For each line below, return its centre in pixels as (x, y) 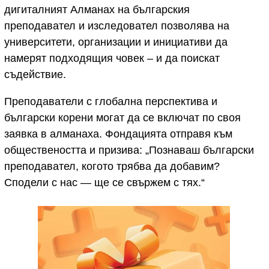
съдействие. (35, 75)
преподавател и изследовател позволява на (117, 26)
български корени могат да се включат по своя (122, 118)
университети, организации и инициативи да (116, 42)
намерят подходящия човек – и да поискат (112, 59)
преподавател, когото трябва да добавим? (112, 167)
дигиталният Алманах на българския (97, 10)
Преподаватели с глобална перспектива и (111, 102)
